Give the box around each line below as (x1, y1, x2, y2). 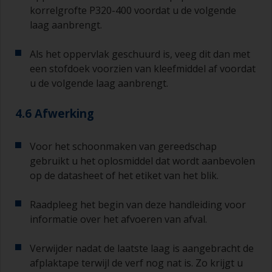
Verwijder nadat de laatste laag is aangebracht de (30, 241, 254, 255)
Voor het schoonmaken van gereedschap (30, 139, 217, 153)
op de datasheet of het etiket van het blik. (30, 168, 219, 182)
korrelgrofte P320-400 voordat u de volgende (30, 3, 236, 17)
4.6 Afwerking (15, 105, 94, 121)
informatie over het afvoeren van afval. (30, 212, 207, 226)
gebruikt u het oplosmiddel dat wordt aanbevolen (30, 154, 255, 168)
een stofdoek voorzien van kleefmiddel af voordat (30, 61, 256, 75)
